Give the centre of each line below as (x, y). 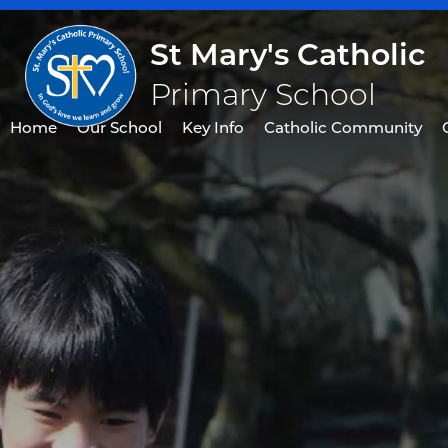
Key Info (213, 127)
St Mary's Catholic (287, 54)
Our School (119, 127)
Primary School (263, 94)
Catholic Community (343, 127)
